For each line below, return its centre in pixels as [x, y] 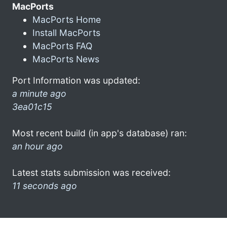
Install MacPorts [66, 32]
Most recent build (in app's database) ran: [100, 133]
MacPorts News [66, 59]
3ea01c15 [32, 106]
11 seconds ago [45, 185]
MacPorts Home [67, 19]
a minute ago [39, 93]
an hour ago [37, 146]
